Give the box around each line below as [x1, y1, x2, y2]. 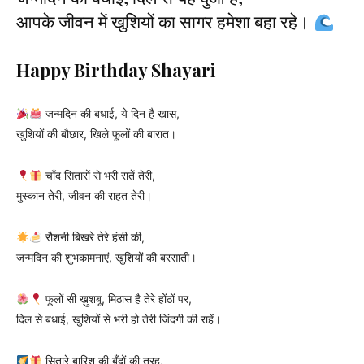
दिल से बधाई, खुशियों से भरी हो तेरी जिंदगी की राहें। [16, 312, 221, 327]
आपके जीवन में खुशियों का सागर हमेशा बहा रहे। [16, 9, 314, 34]
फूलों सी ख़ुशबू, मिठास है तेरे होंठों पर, [41, 292, 192, 306]
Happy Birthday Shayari [16, 58, 216, 83]
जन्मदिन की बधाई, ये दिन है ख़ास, [41, 106, 180, 121]
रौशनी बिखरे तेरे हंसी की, [41, 230, 145, 245]
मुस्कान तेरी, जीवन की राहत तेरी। [16, 188, 152, 203]
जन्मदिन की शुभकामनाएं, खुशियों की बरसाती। [16, 250, 197, 265]
